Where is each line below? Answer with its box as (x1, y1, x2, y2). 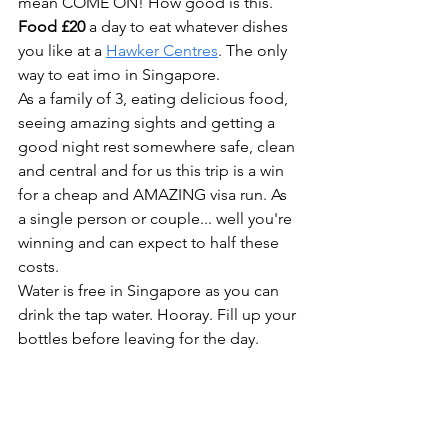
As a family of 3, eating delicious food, (18, 88, 292, 108)
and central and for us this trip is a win (18, 160, 288, 180)
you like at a (18, 40, 106, 60)
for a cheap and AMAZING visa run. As (18, 184, 291, 204)
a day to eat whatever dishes (85, 16, 292, 36)
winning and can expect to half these (18, 232, 283, 252)
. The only (218, 40, 291, 60)
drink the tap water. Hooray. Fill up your (18, 304, 300, 324)
